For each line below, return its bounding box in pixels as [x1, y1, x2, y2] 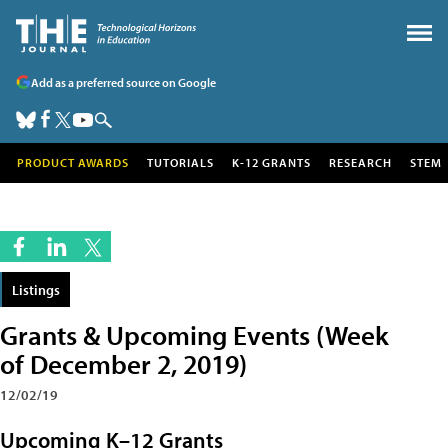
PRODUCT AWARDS [17, 155, 129, 170]
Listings [12, 280, 60, 299]
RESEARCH [329, 155, 392, 170]
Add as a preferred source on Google [31, 74, 216, 90]
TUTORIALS [147, 155, 214, 170]
